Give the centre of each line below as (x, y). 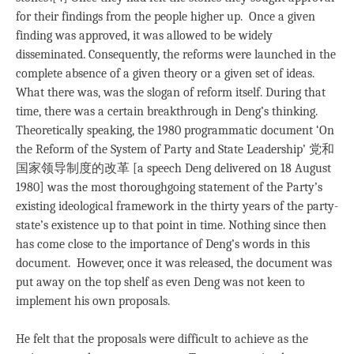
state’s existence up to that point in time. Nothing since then (171, 225)
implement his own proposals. (93, 301)
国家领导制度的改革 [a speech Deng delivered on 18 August (173, 168)
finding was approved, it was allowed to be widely (144, 35)
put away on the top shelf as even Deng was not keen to (160, 282)
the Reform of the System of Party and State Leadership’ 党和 (175, 149)
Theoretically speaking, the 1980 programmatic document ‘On (175, 130)
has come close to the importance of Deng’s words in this (163, 244)
